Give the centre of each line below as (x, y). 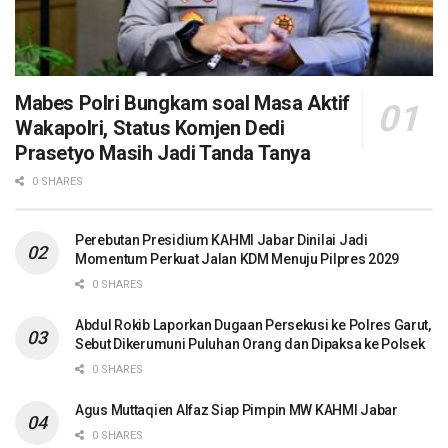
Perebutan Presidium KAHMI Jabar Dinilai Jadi (221, 240)
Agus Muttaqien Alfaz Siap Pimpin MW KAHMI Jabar (236, 410)
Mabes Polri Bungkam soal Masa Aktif (183, 103)
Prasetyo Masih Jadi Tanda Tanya (163, 153)
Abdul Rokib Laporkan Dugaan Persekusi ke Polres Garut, (253, 325)
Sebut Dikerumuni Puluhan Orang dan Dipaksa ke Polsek (250, 344)
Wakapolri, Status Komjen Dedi (150, 128)
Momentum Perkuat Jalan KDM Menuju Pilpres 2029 (237, 259)
